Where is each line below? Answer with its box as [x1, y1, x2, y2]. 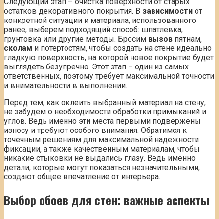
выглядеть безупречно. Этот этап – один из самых [4, 62, 189, 71]
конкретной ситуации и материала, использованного [4, 15, 196, 25]
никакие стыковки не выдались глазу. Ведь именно [4, 153, 196, 163]
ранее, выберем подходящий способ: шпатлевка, [4, 24, 183, 34]
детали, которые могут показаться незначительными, [4, 162, 200, 172]
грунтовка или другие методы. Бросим [4, 34, 148, 44]
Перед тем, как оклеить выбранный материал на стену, [4, 97, 206, 107]
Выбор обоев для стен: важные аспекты [4, 191, 209, 209]
